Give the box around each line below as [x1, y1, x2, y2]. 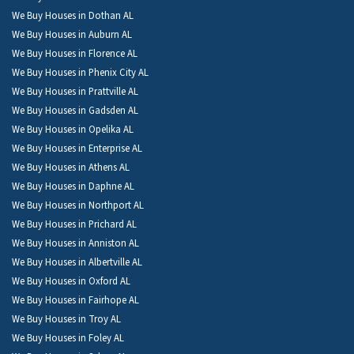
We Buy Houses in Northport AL [12, 198, 144, 213]
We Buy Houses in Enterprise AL [12, 141, 142, 156]
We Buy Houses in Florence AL [12, 46, 137, 61]
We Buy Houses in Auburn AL [12, 27, 132, 42]
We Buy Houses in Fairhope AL [12, 292, 139, 307]
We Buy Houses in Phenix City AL [12, 65, 149, 80]
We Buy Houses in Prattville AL [12, 84, 138, 99]
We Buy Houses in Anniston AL [12, 235, 139, 250]
